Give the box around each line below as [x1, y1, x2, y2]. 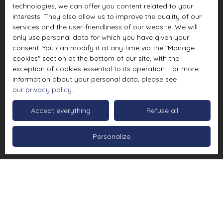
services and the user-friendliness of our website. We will [12, 22, 198, 31]
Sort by [17, 192, 36, 199]
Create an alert [151, 194, 204, 205]
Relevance [18, 199, 55, 209]
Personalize [93, 131, 130, 141]
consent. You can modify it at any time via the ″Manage [12, 43, 195, 52]
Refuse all [146, 106, 178, 115]
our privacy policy [12, 85, 72, 94]
